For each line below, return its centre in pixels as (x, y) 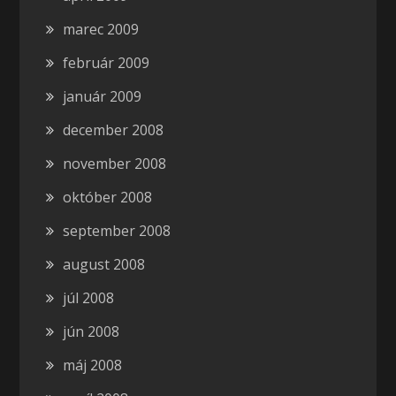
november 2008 (115, 164)
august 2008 (104, 264)
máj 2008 (93, 365)
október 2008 (108, 197)
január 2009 (103, 96)
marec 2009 (101, 29)
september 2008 (117, 231)
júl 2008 (89, 298)
